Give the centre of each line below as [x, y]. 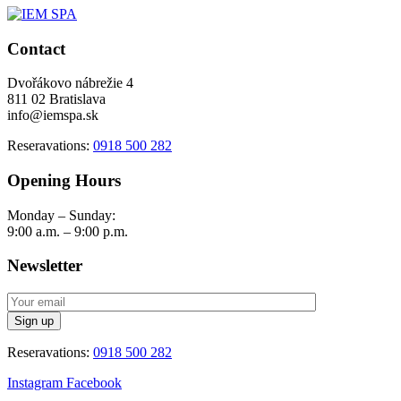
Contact [36, 48]
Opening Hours [64, 181]
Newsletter [45, 266]
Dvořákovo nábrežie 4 [70, 83]
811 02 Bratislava [56, 99]
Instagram [37, 383]
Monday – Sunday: [61, 215]
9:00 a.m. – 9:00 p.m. [68, 231]
